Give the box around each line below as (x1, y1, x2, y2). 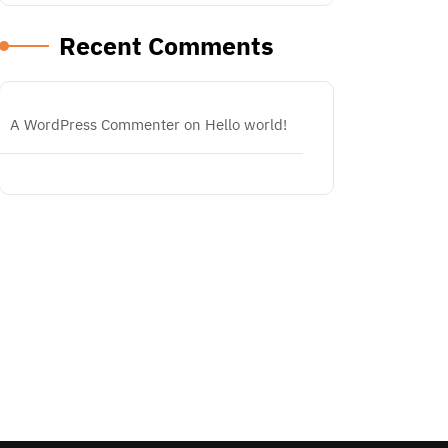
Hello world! (205, 115, 287, 134)
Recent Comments (59, 29, 274, 62)
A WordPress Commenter (10, 115, 180, 134)
